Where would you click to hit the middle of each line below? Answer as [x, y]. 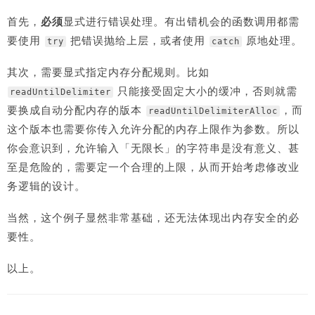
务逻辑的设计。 [46, 186]
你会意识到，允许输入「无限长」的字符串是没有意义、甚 [153, 148]
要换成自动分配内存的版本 [76, 110]
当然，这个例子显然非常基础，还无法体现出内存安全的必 [153, 218]
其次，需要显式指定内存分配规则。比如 [108, 72]
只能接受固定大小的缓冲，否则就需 [206, 91]
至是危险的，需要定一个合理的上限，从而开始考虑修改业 [153, 167]
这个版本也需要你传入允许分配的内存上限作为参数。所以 [153, 129]
